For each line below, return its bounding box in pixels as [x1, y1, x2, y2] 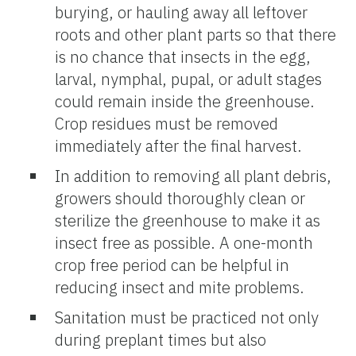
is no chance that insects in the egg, [55, 45, 311, 68]
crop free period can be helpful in [55, 253, 289, 276]
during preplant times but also [55, 328, 266, 350]
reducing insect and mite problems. [55, 276, 304, 298]
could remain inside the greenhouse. [55, 90, 315, 112]
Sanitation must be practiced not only [55, 306, 319, 328]
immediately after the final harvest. [55, 134, 302, 157]
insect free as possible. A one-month [55, 231, 313, 253]
